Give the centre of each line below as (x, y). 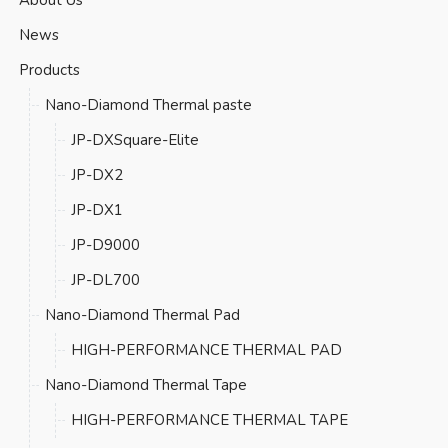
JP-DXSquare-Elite (134, 139)
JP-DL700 (105, 279)
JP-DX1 (96, 209)
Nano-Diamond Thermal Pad (142, 314)
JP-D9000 (105, 244)
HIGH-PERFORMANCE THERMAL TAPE (209, 419)
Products (49, 69)
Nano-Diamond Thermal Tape (145, 384)
